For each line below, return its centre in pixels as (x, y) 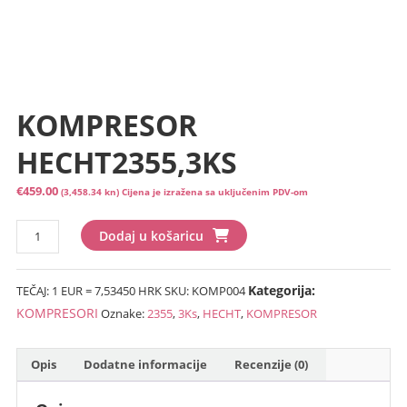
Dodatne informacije (145, 365)
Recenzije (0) (271, 365)
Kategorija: (281, 290)
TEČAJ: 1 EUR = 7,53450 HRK (89, 290)
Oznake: (124, 313)
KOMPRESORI (57, 313)
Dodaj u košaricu (152, 235)
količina (35, 270)
